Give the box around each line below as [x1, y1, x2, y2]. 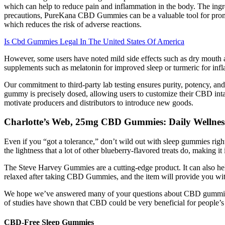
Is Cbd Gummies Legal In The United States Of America [4, 37, 184, 46]
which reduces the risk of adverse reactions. [4, 20, 142, 29]
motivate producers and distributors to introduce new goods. [4, 98, 193, 107]
